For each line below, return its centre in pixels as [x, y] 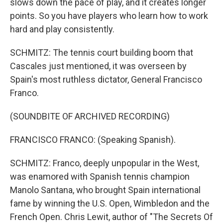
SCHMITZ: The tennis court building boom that [102, 53]
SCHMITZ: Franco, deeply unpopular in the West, [105, 163]
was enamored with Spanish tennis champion [100, 176]
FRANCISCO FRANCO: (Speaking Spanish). [93, 140]
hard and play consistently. [62, 29]
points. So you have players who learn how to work [109, 16]
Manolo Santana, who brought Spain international [105, 190]
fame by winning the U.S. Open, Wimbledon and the [110, 203]
